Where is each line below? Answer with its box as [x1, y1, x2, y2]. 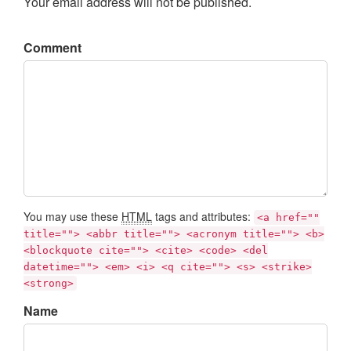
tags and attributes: [152, 208, 254, 225]
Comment [24, 38, 81, 57]
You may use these [24, 208, 121, 225]
